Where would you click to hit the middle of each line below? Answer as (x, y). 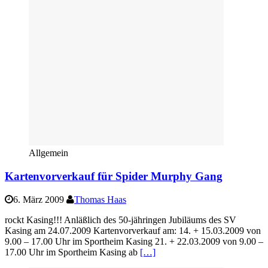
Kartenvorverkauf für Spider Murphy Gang (114, 176)
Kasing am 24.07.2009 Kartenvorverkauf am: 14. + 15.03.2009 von (133, 230)
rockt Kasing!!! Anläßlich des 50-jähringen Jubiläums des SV (121, 220)
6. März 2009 (39, 199)
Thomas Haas (100, 199)
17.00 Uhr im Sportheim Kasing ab (72, 252)
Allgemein (48, 153)
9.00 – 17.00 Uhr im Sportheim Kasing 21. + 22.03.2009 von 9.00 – (134, 241)
